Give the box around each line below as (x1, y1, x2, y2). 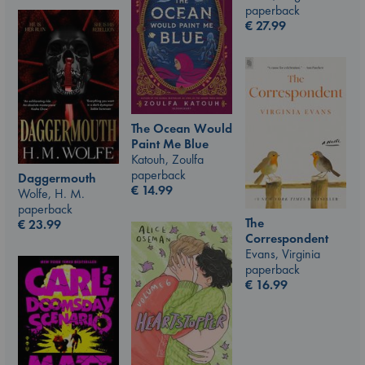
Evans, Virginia (245, 244, 320, 262)
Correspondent (245, 229, 328, 247)
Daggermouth (18, 169, 96, 187)
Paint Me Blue (131, 135, 209, 153)
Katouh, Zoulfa (131, 151, 204, 169)
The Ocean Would (131, 120, 232, 138)
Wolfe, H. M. (18, 185, 85, 203)
